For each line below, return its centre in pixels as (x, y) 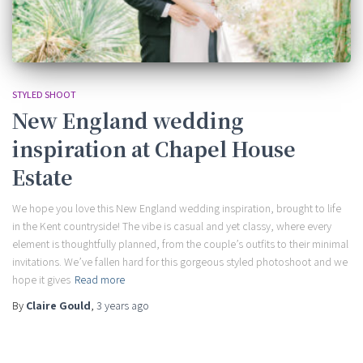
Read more (100, 279)
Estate (43, 176)
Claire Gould (58, 305)
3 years (113, 305)
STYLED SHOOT (44, 94)
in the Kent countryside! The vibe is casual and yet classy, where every (172, 226)
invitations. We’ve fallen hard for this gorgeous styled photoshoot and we (180, 261)
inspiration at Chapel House (154, 148)
